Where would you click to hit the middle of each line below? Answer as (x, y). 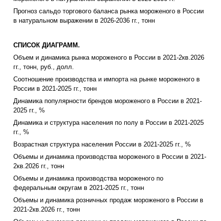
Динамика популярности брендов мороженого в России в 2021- (108, 101)
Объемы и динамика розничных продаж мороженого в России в (108, 200)
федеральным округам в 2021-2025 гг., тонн (79, 188)
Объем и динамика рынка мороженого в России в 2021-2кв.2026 (109, 58)
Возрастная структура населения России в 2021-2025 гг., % (102, 145)
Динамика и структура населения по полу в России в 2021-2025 (109, 123)
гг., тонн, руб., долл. (44, 67)
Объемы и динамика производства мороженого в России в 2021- (110, 157)
